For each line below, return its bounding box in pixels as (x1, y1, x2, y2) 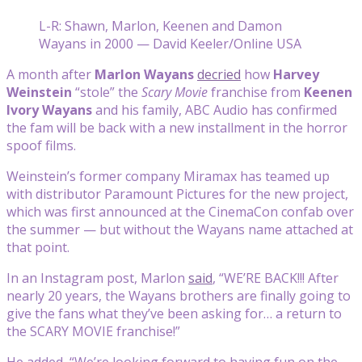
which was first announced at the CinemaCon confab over (6, 202, 354, 221)
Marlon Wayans (95, 65, 194, 83)
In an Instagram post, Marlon (6, 268, 188, 287)
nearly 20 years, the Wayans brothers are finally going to (6, 286, 351, 305)
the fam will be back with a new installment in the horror (6, 118, 347, 137)
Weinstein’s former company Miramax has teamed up (6, 166, 330, 185)
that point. (6, 238, 69, 256)
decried (197, 65, 241, 83)
